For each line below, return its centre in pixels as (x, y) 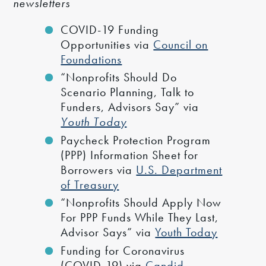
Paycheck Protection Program (136, 140)
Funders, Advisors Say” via (130, 107)
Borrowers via (99, 170)
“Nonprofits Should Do (119, 77)
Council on (181, 44)
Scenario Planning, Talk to (128, 92)
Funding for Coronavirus (123, 250)
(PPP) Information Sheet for (130, 155)
